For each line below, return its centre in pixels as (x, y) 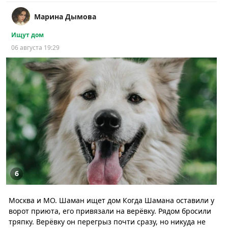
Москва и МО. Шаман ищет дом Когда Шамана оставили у (111, 201)
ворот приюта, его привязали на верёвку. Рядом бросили (110, 211)
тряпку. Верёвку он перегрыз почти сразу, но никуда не (107, 222)
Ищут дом (27, 35)
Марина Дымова (65, 17)
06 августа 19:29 (35, 48)
